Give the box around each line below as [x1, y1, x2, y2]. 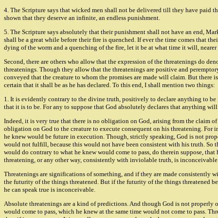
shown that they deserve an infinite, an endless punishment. [4, 14, 160, 22]
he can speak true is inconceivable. [4, 186, 95, 194]
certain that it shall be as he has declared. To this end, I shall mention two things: [4, 81, 215, 89]
